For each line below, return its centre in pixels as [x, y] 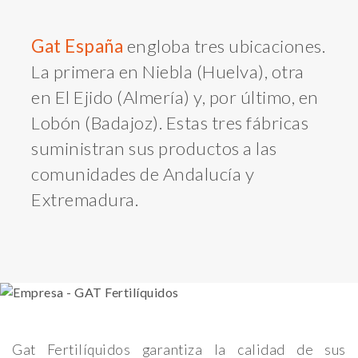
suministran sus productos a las [154, 149]
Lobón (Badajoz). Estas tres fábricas [170, 123]
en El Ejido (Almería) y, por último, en [175, 97]
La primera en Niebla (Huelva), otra [168, 72]
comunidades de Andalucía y [143, 174]
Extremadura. [85, 200]
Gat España [77, 46]
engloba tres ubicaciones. [224, 46]
